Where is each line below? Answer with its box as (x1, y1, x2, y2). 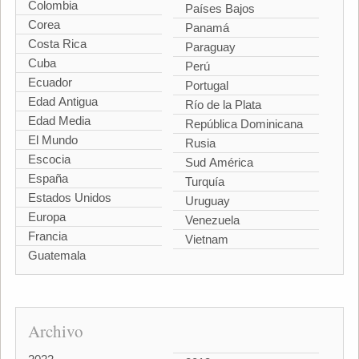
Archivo (27, 319, 83, 342)
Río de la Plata (185, 97, 261, 111)
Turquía (185, 174, 224, 188)
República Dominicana (185, 116, 303, 131)
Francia (27, 228, 67, 243)
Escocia (27, 151, 71, 166)
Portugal (185, 78, 228, 92)
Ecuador (27, 75, 72, 89)
